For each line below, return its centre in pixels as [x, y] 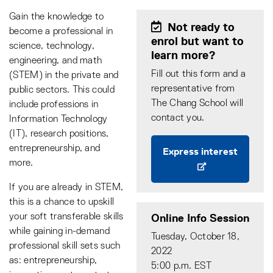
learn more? [183, 55]
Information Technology [58, 119]
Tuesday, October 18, [196, 237]
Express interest [200, 151]
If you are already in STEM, [66, 188]
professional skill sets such [65, 246]
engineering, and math [56, 61]
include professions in [54, 105]
